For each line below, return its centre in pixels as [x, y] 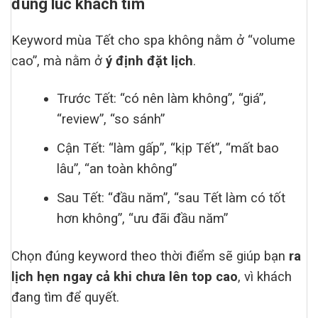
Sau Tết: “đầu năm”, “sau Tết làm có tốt [171, 198]
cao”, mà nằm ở [59, 61]
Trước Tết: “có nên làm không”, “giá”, [162, 99]
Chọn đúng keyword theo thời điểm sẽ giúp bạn [150, 257]
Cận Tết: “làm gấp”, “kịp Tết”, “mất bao [168, 149]
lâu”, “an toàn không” [117, 169]
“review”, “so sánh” [111, 120]
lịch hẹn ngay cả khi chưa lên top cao [125, 277]
